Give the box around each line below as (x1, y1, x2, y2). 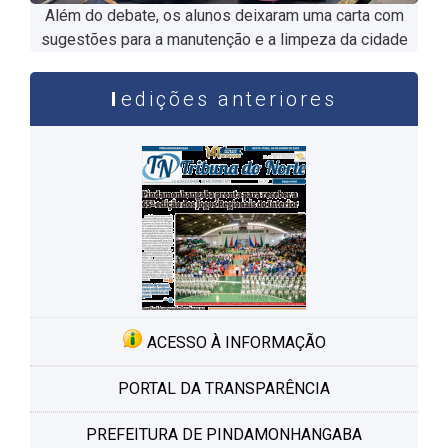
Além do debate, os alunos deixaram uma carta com (44, 5, 404, 25)
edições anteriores (120, 86, 337, 111)
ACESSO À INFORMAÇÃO (142, 332, 326, 352)
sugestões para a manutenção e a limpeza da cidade (40, 29, 408, 49)
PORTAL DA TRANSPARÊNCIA (118, 378, 330, 398)
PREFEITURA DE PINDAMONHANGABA (86, 424, 362, 444)
